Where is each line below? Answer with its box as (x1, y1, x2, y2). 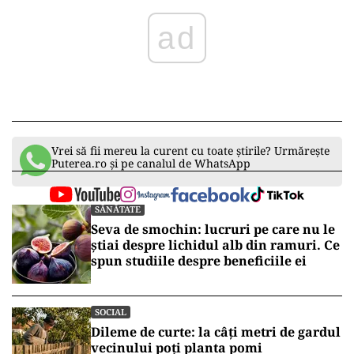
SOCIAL (95, 306, 126, 318)
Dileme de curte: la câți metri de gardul (91, 323, 341, 341)
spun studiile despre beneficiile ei (91, 252, 307, 270)
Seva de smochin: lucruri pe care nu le (91, 220, 335, 239)
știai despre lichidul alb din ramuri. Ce (91, 236, 340, 254)
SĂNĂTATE (95, 203, 141, 216)
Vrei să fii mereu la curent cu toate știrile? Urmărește (51, 143, 330, 159)
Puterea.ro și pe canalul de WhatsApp (51, 156, 250, 171)
